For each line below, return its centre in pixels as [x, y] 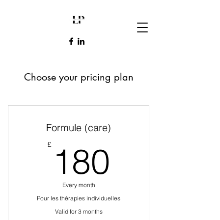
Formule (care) [79, 127]
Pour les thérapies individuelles [79, 198]
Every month [79, 185]
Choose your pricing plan [79, 77]
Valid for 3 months [79, 211]
